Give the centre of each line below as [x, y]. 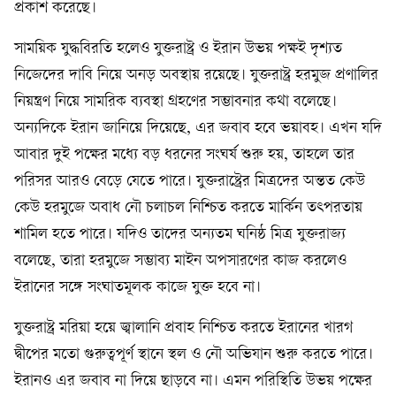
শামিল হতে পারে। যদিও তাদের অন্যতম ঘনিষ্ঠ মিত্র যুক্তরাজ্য [180, 234]
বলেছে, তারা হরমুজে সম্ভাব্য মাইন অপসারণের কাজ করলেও [180, 261]
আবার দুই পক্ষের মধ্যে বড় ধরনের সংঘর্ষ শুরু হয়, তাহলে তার [184, 155]
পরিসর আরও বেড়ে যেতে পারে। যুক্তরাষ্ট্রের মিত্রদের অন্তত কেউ [190, 181]
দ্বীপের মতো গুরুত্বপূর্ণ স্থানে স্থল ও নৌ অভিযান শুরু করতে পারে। [194, 354]
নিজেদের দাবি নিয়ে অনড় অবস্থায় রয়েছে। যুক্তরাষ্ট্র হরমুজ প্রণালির [196, 75]
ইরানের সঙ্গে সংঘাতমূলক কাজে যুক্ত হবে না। [137, 287]
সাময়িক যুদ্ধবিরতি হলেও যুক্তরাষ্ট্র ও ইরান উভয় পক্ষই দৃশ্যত [178, 49]
